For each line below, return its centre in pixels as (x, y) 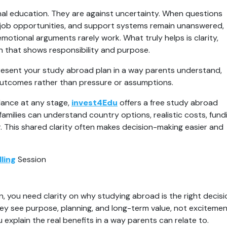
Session (31, 159)
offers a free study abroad (168, 102)
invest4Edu (94, 102)
